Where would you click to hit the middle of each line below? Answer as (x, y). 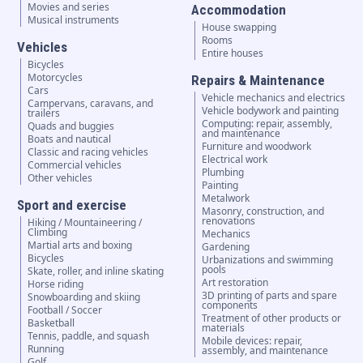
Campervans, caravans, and (90, 104)
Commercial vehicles (74, 165)
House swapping (239, 28)
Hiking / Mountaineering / (84, 223)
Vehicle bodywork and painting (271, 111)
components (230, 305)
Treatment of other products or (272, 318)
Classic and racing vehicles (88, 152)
